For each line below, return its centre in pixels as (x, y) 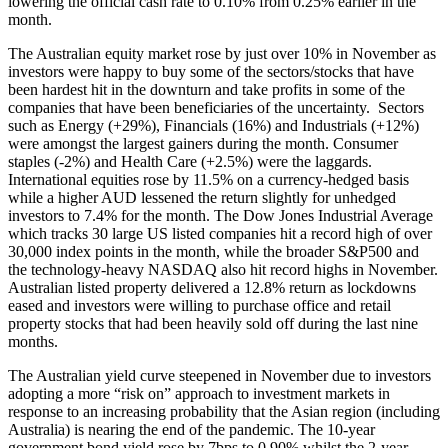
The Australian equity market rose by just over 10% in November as (222, 54)
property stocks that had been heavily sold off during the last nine (213, 324)
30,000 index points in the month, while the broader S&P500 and (213, 252)
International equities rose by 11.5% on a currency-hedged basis (208, 180)
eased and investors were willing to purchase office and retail (199, 306)
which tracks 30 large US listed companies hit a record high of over (220, 234)
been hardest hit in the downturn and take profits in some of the (206, 90)
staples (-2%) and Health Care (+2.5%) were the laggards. (190, 162)
